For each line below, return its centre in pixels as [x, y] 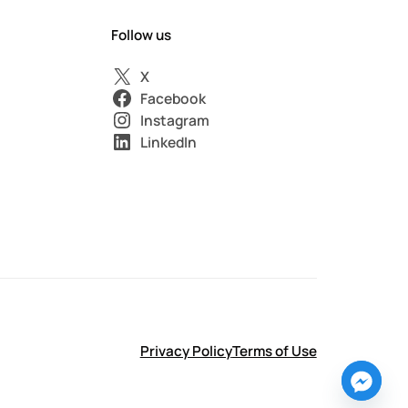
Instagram [174, 121]
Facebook [173, 99]
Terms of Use [274, 351]
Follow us [142, 36]
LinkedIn [168, 143]
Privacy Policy [186, 351]
